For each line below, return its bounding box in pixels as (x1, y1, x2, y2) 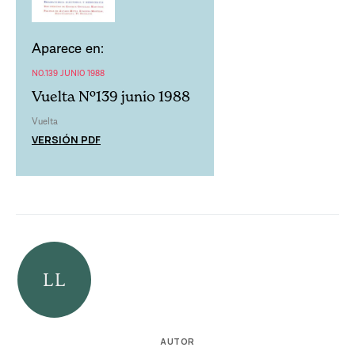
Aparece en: (32, 37, 104, 57)
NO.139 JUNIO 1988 (32, 66, 105, 78)
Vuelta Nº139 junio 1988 (32, 87, 190, 105)
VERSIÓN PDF (32, 132, 101, 147)
